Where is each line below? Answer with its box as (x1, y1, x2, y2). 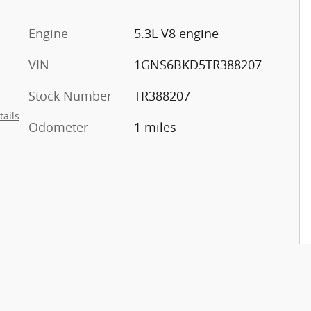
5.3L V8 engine (133, 24, 219, 42)
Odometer (28, 118, 88, 135)
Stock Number (28, 87, 112, 104)
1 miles (133, 118, 176, 135)
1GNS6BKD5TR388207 (133, 56, 262, 73)
